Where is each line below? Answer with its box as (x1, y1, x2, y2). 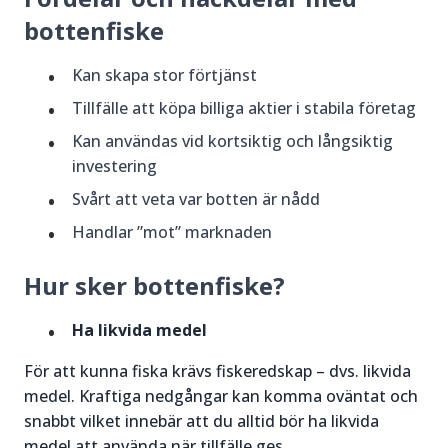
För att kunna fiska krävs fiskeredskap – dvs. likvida (24, 360, 411, 383)
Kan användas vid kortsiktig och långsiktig (72, 130, 393, 153)
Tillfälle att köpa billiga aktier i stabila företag (72, 97, 416, 120)
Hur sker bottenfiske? (24, 269, 285, 303)
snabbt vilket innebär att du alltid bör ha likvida (24, 410, 379, 433)
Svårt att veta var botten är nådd (72, 188, 320, 211)
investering (72, 155, 157, 178)
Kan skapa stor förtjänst (72, 64, 257, 87)
